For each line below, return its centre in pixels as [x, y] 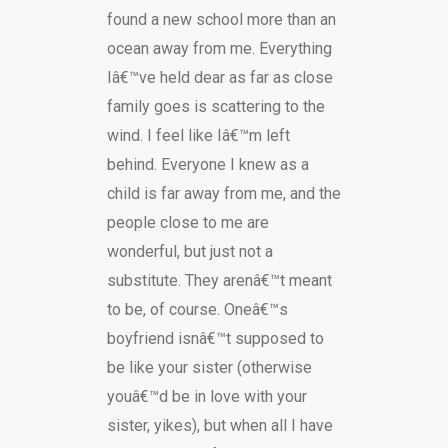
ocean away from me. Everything [219, 48]
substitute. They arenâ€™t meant [219, 280]
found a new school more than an [221, 19]
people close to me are [187, 222]
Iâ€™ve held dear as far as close [219, 77]
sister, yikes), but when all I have [219, 425]
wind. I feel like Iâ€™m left [198, 135]
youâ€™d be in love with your [206, 396]
